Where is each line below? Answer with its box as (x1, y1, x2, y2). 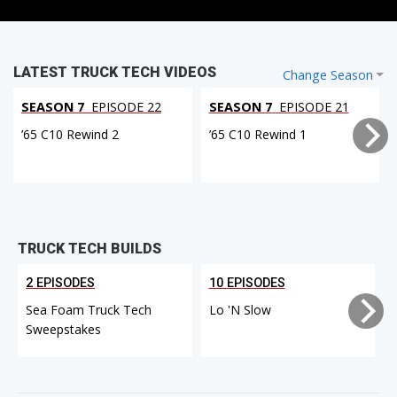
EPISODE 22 (88, 98, 161, 116)
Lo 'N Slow (208, 300, 271, 318)
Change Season (282, 66, 373, 84)
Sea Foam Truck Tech (26, 300, 152, 318)
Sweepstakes (26, 320, 101, 338)
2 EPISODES (26, 275, 95, 291)
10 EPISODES (208, 275, 285, 291)
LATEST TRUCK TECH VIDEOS (13, 64, 216, 82)
